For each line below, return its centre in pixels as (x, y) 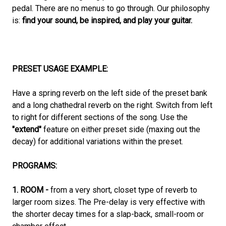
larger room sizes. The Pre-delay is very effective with (108, 202)
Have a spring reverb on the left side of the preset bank (110, 93)
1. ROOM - (31, 190)
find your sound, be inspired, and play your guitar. (108, 21)
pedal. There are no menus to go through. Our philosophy (111, 9)
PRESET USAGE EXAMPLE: (60, 69)
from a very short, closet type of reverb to (124, 190)
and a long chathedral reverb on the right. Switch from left (112, 105)
